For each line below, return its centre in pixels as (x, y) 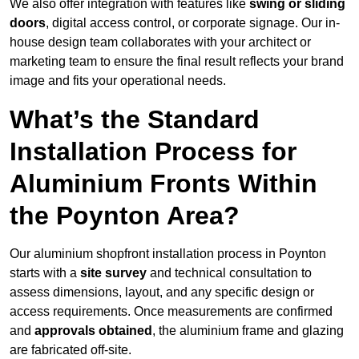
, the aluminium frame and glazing (248, 331)
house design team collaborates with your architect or (160, 42)
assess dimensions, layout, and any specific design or (162, 292)
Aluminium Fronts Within (163, 184)
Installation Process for (153, 152)
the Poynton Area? (125, 216)
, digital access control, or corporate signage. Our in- (193, 23)
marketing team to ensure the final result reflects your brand (177, 62)
